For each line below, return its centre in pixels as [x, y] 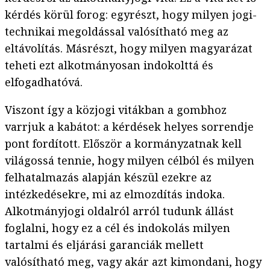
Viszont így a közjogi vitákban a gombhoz [116, 110]
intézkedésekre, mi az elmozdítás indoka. [115, 194]
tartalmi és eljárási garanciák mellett [104, 245]
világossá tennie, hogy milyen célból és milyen [130, 161]
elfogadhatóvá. [44, 82]
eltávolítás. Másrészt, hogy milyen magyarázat [129, 49]
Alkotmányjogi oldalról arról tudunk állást [119, 211]
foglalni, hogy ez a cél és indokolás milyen [118, 228]
